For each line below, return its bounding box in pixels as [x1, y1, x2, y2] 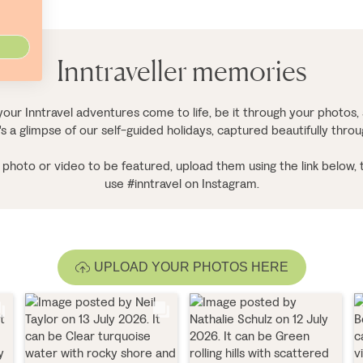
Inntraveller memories [56, 53, 307, 88]
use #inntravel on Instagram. [104, 175, 259, 193]
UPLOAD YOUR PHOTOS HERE [93, 260, 288, 275]
